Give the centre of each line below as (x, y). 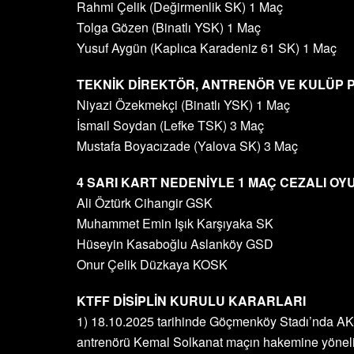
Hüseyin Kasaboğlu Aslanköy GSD (175, 244)
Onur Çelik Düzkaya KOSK (152, 264)
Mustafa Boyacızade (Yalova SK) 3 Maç (187, 146)
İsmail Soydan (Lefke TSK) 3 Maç (170, 125)
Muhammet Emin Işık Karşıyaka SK (175, 223)
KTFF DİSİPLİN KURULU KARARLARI (191, 301)
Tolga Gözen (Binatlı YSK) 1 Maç (169, 27)
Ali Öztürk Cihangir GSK (145, 203)
